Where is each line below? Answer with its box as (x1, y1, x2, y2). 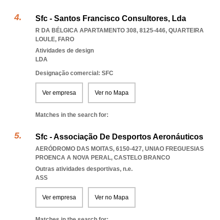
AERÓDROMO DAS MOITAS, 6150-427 (35, 145, 142, 152)
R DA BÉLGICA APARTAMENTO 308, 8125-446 (35, 27, 165, 34)
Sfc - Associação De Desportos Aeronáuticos (35, 133, 203, 141)
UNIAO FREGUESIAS (145, 145, 204, 152)
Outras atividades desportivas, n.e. (35, 165, 133, 172)
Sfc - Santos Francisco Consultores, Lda (35, 14, 186, 23)
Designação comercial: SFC (35, 70, 113, 77)
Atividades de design (35, 47, 94, 54)
